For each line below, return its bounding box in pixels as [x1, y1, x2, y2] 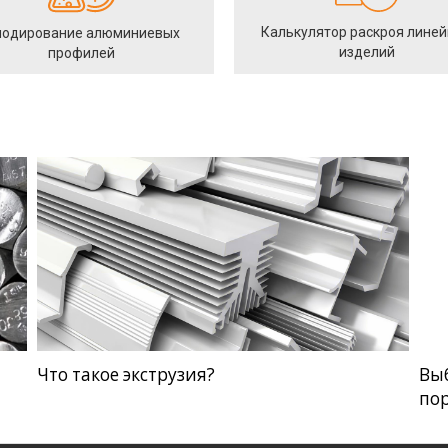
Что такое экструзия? [36, 363, 215, 387]
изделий [338, 43, 395, 60]
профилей [48, 44, 115, 61]
